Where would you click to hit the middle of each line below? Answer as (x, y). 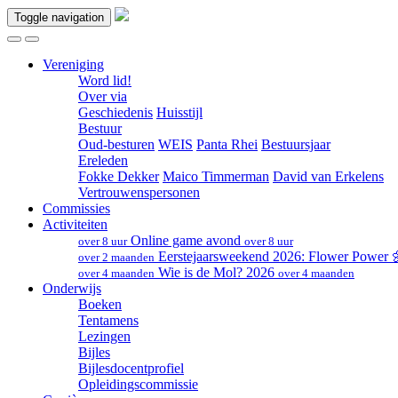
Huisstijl (179, 112)
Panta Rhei (227, 144)
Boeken (100, 304)
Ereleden (103, 160)
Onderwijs (72, 288)
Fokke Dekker (119, 176)
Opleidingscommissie (138, 384)
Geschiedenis (115, 112)
